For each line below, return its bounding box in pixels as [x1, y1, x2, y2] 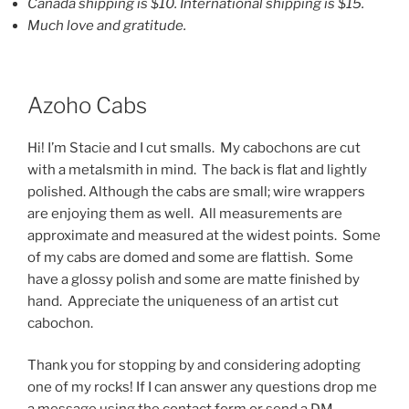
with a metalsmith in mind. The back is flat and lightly [27, 161, 367, 178]
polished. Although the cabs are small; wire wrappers [27, 183, 365, 200]
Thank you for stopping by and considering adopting [27, 357, 361, 374]
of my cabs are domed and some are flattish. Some [27, 248, 353, 266]
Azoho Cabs [27, 91, 147, 119]
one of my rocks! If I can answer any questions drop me [27, 379, 377, 396]
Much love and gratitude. [27, 17, 186, 35]
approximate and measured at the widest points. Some [27, 226, 381, 244]
